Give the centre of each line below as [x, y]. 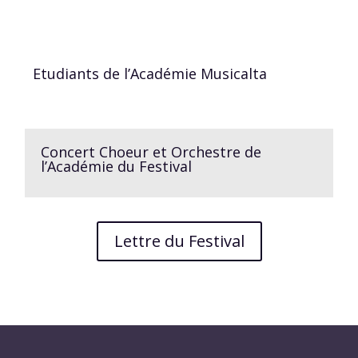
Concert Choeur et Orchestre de [151, 151]
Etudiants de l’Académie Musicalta [150, 73]
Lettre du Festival [179, 241]
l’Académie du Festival [117, 166]
